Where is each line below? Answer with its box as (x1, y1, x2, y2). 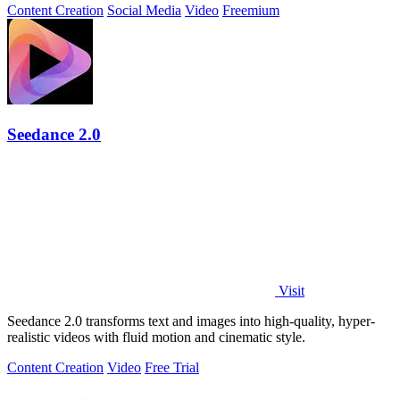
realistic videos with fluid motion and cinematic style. (7, 329, 305, 345)
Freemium (222, 3, 279, 19)
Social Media (107, 3, 181, 19)
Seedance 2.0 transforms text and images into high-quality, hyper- (7, 312, 375, 329)
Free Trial (145, 359, 199, 375)
